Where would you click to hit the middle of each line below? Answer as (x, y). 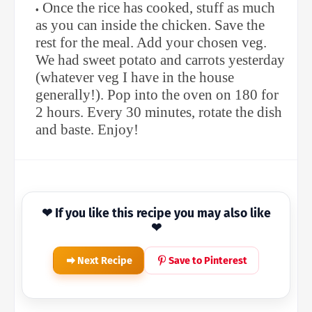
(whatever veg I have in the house (135, 78)
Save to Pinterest (208, 260)
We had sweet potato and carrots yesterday (160, 60)
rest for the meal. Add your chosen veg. (151, 43)
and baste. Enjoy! (89, 130)
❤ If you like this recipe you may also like (156, 214)
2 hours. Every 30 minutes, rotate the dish (159, 112)
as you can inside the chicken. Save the (150, 25)
